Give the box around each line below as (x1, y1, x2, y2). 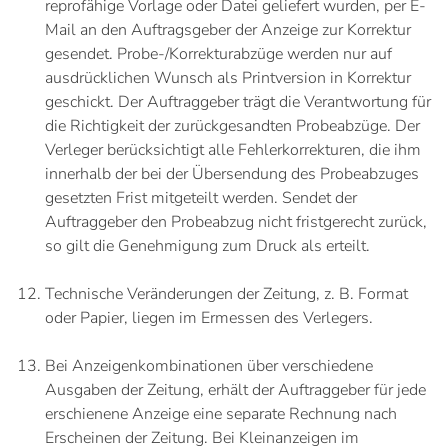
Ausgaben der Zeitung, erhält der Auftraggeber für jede (45, 379, 426, 401)
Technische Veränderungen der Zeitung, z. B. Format (45, 283, 408, 305)
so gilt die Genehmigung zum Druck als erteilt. (45, 235, 370, 257)
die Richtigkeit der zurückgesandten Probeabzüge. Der (45, 115, 420, 137)
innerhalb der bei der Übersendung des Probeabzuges (45, 163, 419, 185)
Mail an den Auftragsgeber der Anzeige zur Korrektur (45, 19, 411, 41)
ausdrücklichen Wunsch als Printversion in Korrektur (45, 67, 411, 89)
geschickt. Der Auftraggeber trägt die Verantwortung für (45, 91, 431, 113)
